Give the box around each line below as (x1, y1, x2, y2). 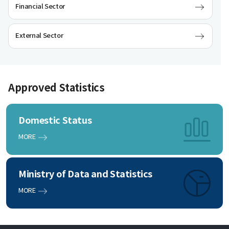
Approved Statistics (8, 82, 105, 95)
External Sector (15, 32, 63, 40)
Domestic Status (18, 115, 92, 126)
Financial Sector (15, 3, 65, 11)
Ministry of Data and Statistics (18, 169, 153, 180)
